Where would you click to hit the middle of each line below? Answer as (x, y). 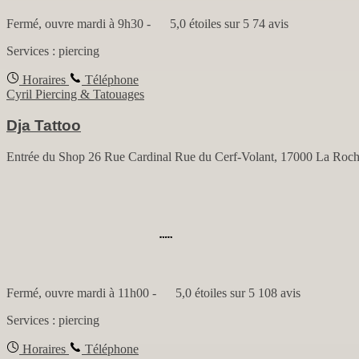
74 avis (270, 24)
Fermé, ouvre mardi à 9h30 (75, 24)
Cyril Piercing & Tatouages (75, 95)
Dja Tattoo (44, 126)
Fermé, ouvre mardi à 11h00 (78, 292)
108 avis (279, 292)
